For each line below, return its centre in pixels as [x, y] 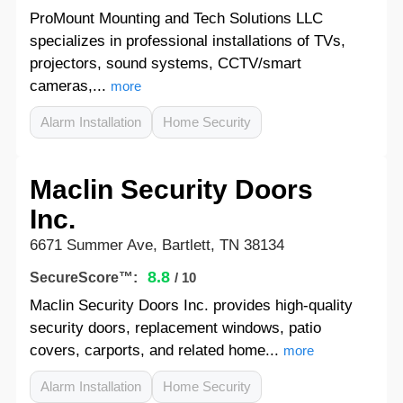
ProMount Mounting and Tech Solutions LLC [176, 18]
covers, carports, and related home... [154, 350]
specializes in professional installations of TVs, [187, 41]
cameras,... [67, 86]
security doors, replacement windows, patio [175, 328]
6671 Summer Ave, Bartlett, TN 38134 [157, 245]
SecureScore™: [83, 278]
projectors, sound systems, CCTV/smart [165, 63]
